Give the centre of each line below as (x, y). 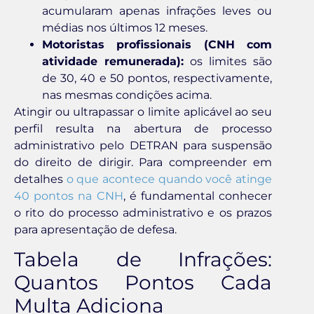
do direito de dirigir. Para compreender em (143, 163)
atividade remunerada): (113, 62)
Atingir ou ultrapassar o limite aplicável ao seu (143, 112)
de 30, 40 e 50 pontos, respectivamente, (157, 78)
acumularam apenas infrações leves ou (157, 11)
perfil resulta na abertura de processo (143, 129)
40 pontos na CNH (69, 196)
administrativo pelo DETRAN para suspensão (143, 146)
